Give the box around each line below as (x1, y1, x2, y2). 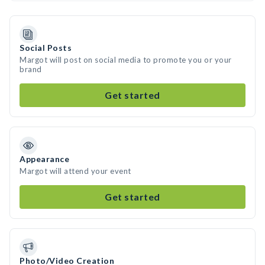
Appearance (20, 154, 69, 164)
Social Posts (20, 43, 72, 53)
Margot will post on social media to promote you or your (20, 55, 232, 64)
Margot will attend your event (20, 166, 131, 176)
